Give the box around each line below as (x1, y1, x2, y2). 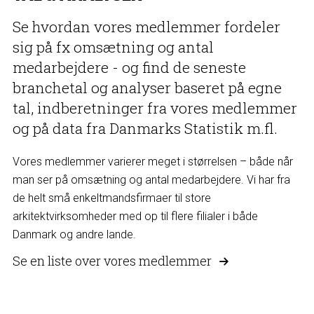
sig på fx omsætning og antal (12, 36, 214, 57)
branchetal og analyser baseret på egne (12, 77, 282, 97)
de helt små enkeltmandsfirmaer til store (12, 191, 211, 205)
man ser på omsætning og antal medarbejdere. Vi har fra (12, 172, 290, 186)
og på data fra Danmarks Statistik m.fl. (12, 118, 278, 138)
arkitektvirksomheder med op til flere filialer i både (12, 209, 258, 223)
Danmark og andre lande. (12, 227, 136, 241)
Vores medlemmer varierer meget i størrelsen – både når (12, 154, 293, 168)
